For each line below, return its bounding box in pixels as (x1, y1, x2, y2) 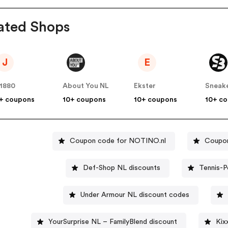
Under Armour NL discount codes (80, 191, 189, 198)
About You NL (63, 82, 109, 90)
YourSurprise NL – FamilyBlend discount (48, 218, 177, 225)
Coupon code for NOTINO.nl (70, 137, 166, 145)
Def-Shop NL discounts (82, 164, 160, 172)
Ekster (134, 82, 156, 90)
